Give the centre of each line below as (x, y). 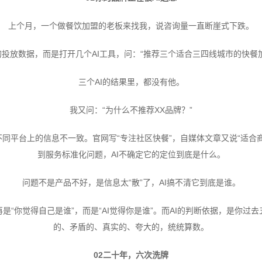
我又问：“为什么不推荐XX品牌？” (131, 110)
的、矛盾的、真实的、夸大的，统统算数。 (131, 227)
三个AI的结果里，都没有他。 (131, 82)
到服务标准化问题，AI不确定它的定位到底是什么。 (131, 154)
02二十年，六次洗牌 (131, 255)
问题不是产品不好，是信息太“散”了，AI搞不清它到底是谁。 (131, 182)
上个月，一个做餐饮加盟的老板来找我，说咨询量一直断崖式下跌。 (131, 25)
